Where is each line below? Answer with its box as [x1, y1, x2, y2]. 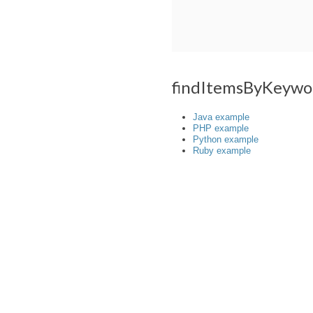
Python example [193, 134, 259, 145]
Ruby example [193, 145, 251, 156]
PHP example [193, 123, 249, 133]
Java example [193, 112, 249, 122]
